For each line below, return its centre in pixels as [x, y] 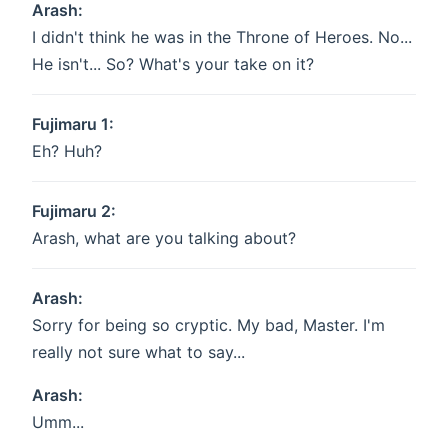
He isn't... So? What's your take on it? [173, 64]
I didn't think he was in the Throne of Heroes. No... [222, 37]
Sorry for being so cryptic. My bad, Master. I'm [208, 325]
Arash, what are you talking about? [164, 238]
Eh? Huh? [67, 151]
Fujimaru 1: [73, 124]
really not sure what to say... [138, 352]
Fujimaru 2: [74, 211]
